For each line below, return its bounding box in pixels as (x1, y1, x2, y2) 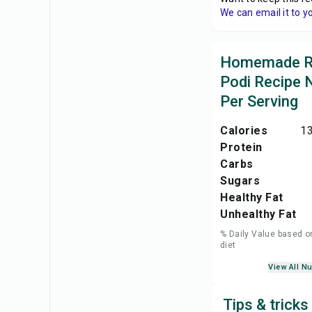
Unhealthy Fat (220, 208, 297, 221)
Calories (220, 124, 267, 137)
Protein (220, 141, 263, 154)
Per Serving (220, 93, 298, 110)
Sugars (220, 174, 260, 187)
